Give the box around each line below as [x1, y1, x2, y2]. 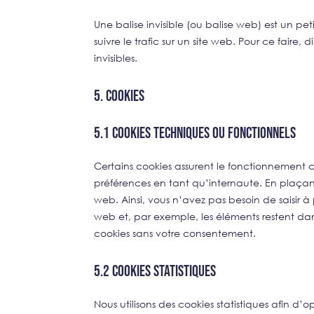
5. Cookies [94, 86, 145, 106]
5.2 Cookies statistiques [94, 261, 217, 281]
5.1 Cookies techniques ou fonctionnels [94, 123, 296, 143]
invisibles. [94, 50, 138, 64]
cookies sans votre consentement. [94, 226, 257, 240]
